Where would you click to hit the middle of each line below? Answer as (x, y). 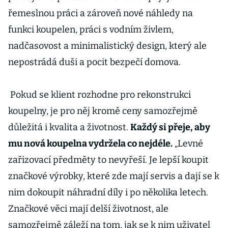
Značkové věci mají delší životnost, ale (88, 209)
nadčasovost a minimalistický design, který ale (107, 46)
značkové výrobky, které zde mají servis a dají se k (114, 176)
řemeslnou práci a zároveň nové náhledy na (101, 13)
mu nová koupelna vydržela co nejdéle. (90, 144)
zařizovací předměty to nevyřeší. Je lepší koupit (108, 160)
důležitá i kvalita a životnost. (69, 127)
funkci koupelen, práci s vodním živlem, (91, 30)
